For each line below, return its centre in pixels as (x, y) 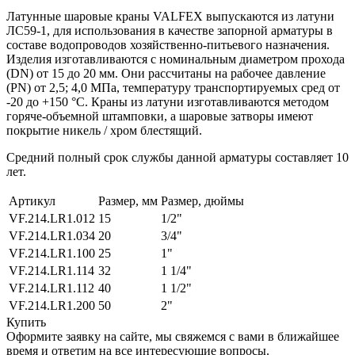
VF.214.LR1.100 (52, 253)
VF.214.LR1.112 (52, 288)
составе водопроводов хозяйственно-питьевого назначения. (168, 44)
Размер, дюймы (202, 200)
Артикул (32, 200)
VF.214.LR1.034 (52, 235)
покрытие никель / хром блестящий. (104, 130)
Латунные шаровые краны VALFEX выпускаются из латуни (170, 16)
